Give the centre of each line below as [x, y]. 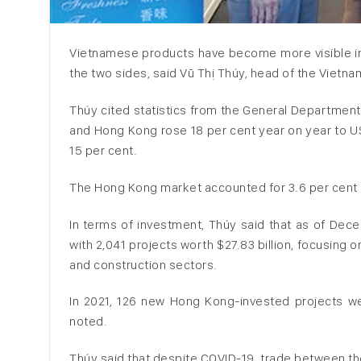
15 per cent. [103, 150]
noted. [88, 322]
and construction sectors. [143, 264]
